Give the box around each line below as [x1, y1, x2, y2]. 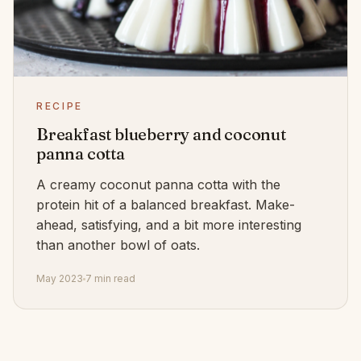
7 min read [85, 272, 135, 284]
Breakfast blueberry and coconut [36, 124, 286, 144]
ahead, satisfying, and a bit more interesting [36, 217, 301, 233]
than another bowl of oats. [36, 237, 200, 253]
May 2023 [36, 272, 83, 284]
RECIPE [36, 100, 83, 112]
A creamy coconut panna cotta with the [36, 176, 280, 193]
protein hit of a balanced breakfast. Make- [36, 197, 295, 213]
